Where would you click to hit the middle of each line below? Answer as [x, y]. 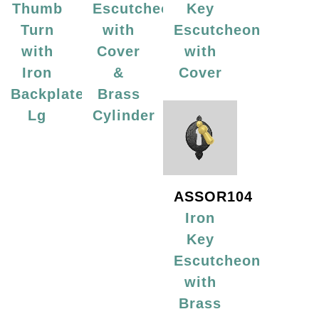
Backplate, [50, 94]
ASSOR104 [214, 196]
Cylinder [124, 116]
